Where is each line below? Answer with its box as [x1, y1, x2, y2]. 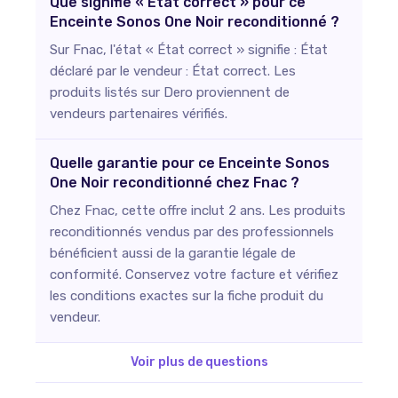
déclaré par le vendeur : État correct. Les [50, 62, 296, 79]
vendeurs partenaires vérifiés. [50, 105, 227, 122]
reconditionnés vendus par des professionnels [50, 223, 334, 240]
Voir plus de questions [130, 354, 268, 370]
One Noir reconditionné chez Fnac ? [50, 173, 299, 191]
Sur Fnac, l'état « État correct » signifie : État [50, 41, 328, 58]
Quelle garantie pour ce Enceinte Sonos [50, 154, 330, 171]
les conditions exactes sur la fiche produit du [50, 287, 323, 304]
